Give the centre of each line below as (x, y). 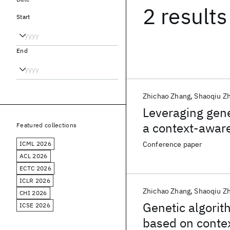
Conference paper (172, 144)
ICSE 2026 (35, 205)
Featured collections (47, 125)
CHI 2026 (33, 193)
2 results (185, 16)
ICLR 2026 (35, 180)
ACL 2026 (34, 156)
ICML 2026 (35, 143)
